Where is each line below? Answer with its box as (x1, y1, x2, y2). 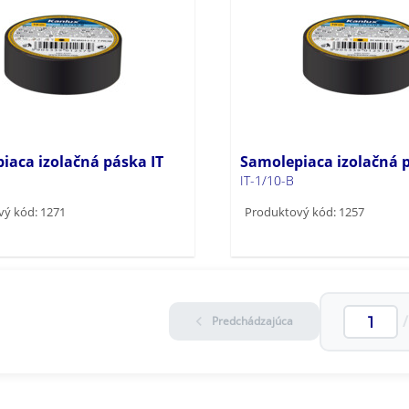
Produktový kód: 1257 (244, 203, 364, 220)
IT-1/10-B (239, 171, 294, 189)
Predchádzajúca (211, 313, 293, 330)
